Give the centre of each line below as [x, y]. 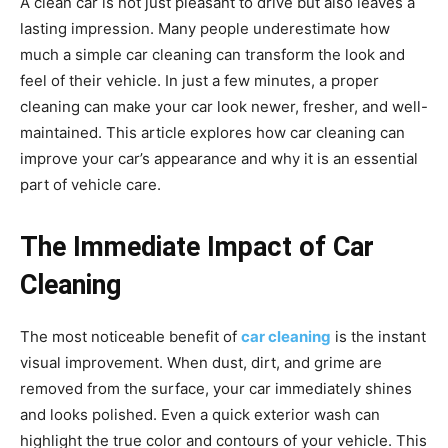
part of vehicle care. [90, 184]
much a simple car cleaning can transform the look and [212, 54]
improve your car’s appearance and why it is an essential [219, 158]
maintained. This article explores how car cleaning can [212, 132]
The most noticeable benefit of [130, 336]
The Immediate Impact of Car [197, 247]
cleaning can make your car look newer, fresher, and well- [224, 106]
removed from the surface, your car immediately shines [216, 388]
